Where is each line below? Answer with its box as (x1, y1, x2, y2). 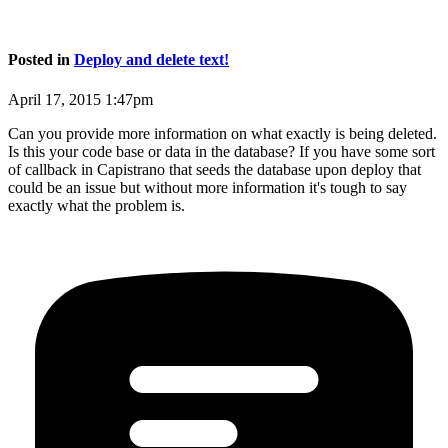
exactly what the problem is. (8, 196, 185, 214)
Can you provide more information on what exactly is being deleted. (8, 124, 437, 142)
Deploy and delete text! (74, 51, 229, 69)
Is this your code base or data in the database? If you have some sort (8, 142, 435, 160)
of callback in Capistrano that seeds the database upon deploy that (8, 160, 421, 178)
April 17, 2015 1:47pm (8, 90, 153, 108)
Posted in (8, 51, 74, 69)
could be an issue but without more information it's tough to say (8, 178, 407, 196)
